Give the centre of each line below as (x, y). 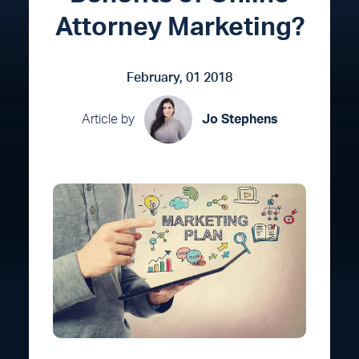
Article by (108, 119)
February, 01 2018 (179, 78)
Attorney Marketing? (179, 27)
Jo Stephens (240, 119)
